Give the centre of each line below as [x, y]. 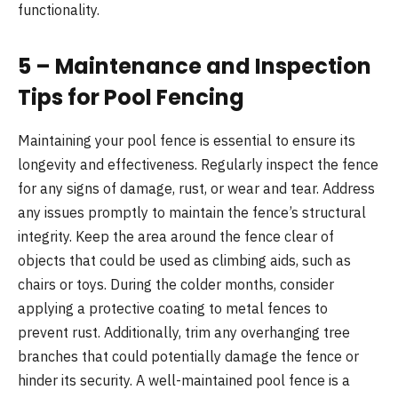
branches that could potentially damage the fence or [188, 357]
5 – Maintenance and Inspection [195, 67]
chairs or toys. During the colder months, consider [176, 285]
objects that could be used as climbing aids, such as [184, 261]
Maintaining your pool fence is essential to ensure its [187, 141]
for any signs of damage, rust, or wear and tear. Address [196, 189]
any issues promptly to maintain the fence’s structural [192, 213]
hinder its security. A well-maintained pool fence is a [184, 381]
